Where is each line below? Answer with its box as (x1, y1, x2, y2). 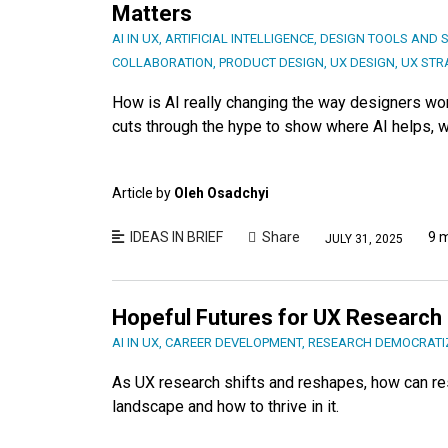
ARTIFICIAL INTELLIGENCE (165, 31, 314, 47)
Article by (112, 185, 174, 202)
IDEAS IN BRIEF (130, 229, 223, 246)
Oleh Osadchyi (174, 185, 269, 202)
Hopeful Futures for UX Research (112, 305, 442, 331)
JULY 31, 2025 (325, 231, 403, 246)
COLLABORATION (112, 55, 213, 71)
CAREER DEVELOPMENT (165, 335, 302, 351)
